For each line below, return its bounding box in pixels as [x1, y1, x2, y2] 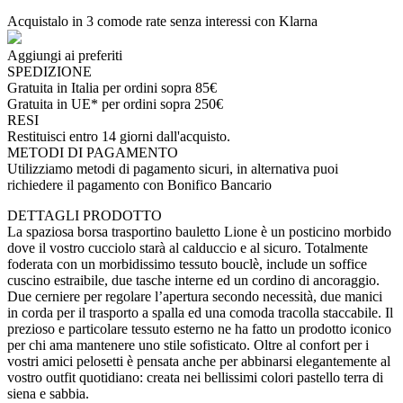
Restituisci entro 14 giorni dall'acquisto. [7, 129, 230, 145]
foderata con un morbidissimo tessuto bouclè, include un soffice [7, 256, 367, 273]
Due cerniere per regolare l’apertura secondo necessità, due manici [7, 289, 382, 305]
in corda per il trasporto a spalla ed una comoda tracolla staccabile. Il [7, 305, 393, 321]
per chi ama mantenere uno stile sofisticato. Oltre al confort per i [7, 337, 369, 354]
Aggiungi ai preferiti [7, 48, 122, 64]
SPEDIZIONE [7, 64, 92, 80]
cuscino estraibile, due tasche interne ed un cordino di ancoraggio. [7, 273, 380, 289]
